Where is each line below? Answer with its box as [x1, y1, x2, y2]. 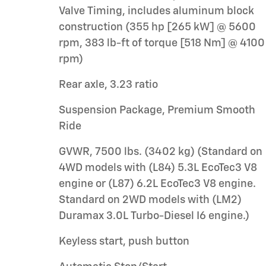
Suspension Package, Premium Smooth [59, 104, 255, 116]
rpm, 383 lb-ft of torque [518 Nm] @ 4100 [59, 37, 265, 49]
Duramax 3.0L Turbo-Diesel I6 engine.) [59, 210, 249, 221]
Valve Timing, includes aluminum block [59, 5, 254, 17]
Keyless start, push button [59, 236, 189, 247]
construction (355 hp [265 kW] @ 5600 [59, 21, 256, 33]
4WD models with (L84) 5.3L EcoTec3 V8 [59, 162, 257, 173]
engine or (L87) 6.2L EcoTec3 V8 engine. [59, 178, 256, 189]
